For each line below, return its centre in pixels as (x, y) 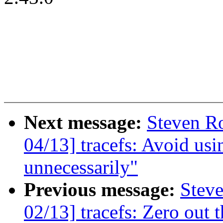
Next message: (85, 122)
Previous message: (102, 190)
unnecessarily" (81, 167)
